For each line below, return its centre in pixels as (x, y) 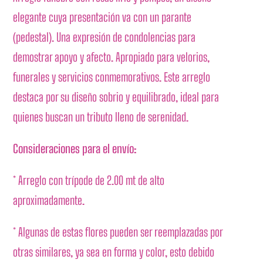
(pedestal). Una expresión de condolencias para (104, 37)
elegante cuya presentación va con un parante (102, 17)
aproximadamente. (49, 200)
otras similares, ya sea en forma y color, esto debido (114, 252)
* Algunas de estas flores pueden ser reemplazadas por (118, 232)
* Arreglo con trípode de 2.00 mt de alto (89, 180)
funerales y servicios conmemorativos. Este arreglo (112, 77)
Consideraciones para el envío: (75, 148)
